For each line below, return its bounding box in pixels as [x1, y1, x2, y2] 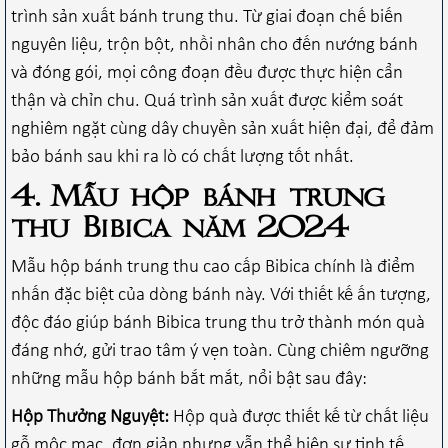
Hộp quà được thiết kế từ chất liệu [169, 407, 429, 427]
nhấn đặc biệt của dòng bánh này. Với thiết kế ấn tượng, [11, 285, 431, 305]
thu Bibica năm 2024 [11, 205, 348, 251]
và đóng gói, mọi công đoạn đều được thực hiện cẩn [11, 63, 403, 83]
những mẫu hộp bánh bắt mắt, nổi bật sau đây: [11, 369, 367, 389]
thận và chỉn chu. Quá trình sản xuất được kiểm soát [11, 91, 403, 111]
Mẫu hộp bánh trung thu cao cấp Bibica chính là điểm [11, 257, 415, 277]
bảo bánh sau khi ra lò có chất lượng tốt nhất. [11, 147, 354, 167]
